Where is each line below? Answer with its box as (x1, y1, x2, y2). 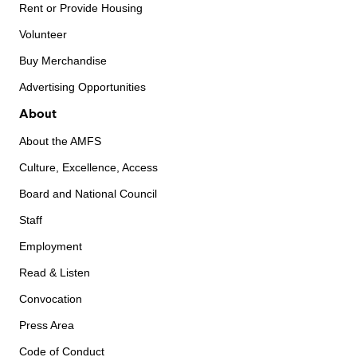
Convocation (19, 292, 82, 305)
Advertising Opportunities (19, 80, 146, 93)
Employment (19, 240, 82, 253)
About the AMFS (19, 135, 101, 147)
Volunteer (19, 28, 67, 41)
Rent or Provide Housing (19, 2, 143, 14)
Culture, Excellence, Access (19, 161, 158, 174)
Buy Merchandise (19, 54, 107, 67)
